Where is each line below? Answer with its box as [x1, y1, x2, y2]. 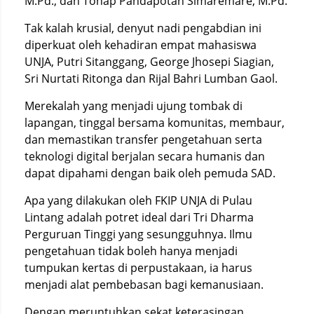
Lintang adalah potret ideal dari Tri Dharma [25, 210, 254, 225]
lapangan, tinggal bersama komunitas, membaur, [25, 115, 285, 130]
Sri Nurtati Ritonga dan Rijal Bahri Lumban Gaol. [25, 71, 278, 86]
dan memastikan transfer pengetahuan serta [25, 132, 262, 147]
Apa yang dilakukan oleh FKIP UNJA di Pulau [25, 193, 252, 208]
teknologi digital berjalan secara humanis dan [25, 149, 265, 164]
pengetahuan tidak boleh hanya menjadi [25, 243, 238, 259]
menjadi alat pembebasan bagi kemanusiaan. [25, 277, 264, 292]
